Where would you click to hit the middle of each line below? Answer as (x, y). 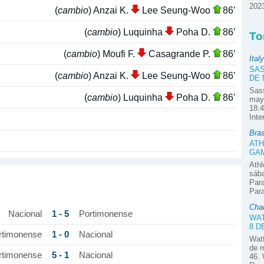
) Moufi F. (117, 53)
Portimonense (105, 214)
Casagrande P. (179, 53)
